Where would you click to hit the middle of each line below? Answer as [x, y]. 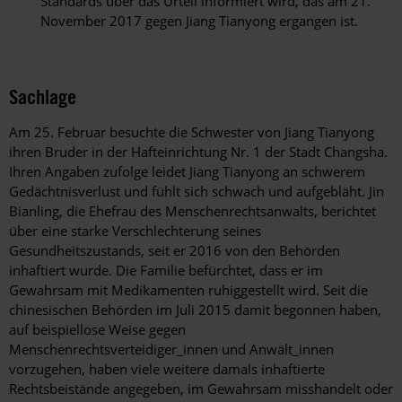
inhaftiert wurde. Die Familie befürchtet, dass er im [166, 271]
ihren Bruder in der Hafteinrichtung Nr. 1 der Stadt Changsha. [198, 152]
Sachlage [43, 97]
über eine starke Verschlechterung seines [135, 231]
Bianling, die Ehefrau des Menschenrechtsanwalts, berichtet [192, 211]
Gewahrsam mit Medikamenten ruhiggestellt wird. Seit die [188, 290]
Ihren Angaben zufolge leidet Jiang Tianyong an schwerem [187, 172]
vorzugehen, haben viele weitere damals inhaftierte [167, 369]
